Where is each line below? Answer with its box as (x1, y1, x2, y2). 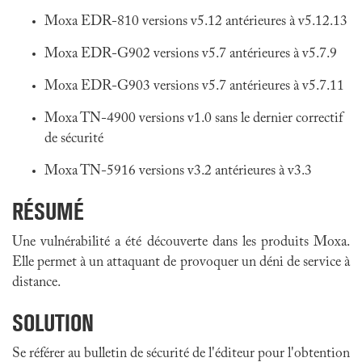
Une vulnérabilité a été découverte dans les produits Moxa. (12, 235, 350, 250)
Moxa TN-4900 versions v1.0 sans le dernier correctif (44, 112, 343, 126)
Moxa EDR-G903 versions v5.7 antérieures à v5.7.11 (44, 79, 344, 94)
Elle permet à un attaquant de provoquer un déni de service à (12, 255, 350, 270)
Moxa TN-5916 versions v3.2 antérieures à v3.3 (44, 164, 312, 179)
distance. (12, 276, 61, 290)
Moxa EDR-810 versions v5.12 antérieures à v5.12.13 (44, 15, 347, 29)
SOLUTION (12, 309, 94, 337)
